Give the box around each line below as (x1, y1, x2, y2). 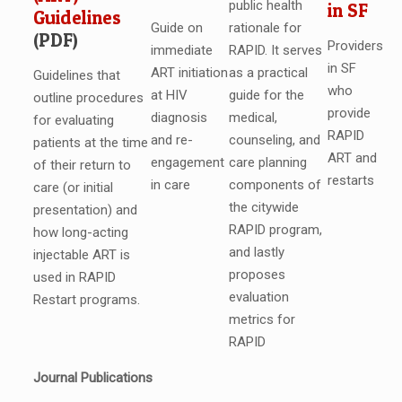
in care (150, 176, 194, 193)
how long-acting (32, 224, 128, 241)
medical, (228, 109, 277, 127)
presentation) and (32, 202, 137, 219)
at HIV (150, 86, 188, 103)
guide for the (228, 87, 304, 104)
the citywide (228, 199, 299, 216)
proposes (228, 267, 285, 284)
